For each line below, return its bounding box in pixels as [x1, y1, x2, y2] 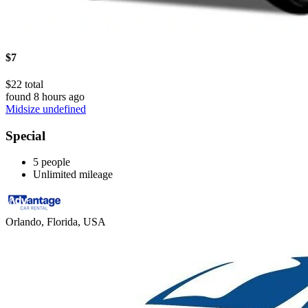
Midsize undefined [5, 102, 86, 115]
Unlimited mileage [33, 168, 113, 181]
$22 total [5, 78, 43, 90]
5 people [33, 156, 70, 168]
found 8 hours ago [5, 90, 85, 102]
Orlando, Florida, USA [5, 216, 106, 228]
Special [5, 128, 45, 143]
